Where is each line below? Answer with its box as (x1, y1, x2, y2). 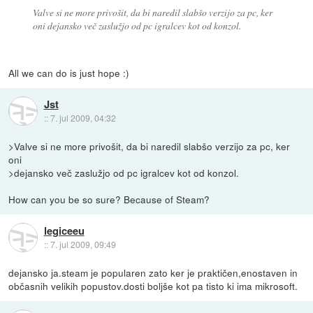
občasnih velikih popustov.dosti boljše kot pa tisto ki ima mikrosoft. (8, 278, 298, 293)
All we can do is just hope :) (8, 65, 130, 80)
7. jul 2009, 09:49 (50, 238, 116, 251)
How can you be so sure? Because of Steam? (8, 191, 210, 206)
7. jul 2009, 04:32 (50, 112, 116, 124)
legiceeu (43, 223, 85, 239)
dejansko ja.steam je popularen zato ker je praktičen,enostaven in (8, 265, 298, 279)
